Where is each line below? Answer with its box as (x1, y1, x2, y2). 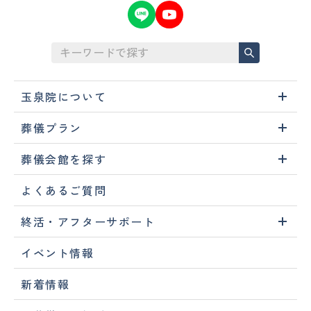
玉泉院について (21, 87, 107, 105)
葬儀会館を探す (21, 150, 107, 167)
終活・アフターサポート (21, 212, 155, 230)
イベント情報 (21, 244, 94, 261)
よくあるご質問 (21, 181, 107, 199)
